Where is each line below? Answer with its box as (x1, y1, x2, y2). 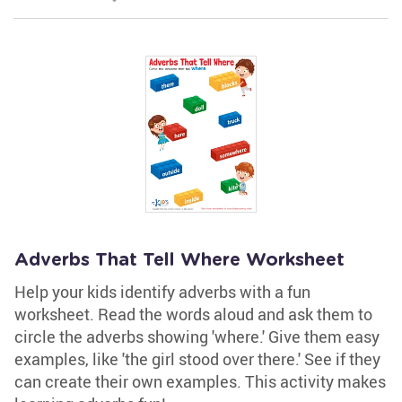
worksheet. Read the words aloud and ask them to (14, 303, 372, 325)
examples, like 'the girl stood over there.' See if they (14, 348, 380, 370)
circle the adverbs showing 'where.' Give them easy (14, 326, 380, 347)
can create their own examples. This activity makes (14, 371, 386, 392)
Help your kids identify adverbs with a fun (14, 281, 310, 302)
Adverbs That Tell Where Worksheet (14, 251, 345, 269)
